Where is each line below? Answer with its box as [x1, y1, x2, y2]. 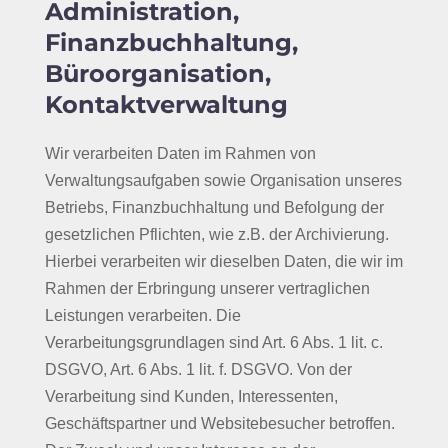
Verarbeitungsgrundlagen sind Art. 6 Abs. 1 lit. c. [44, 334, 383, 351]
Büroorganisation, [44, 59, 271, 88]
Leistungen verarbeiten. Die [44, 307, 241, 324]
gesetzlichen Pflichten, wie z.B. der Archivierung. [44, 226, 389, 243]
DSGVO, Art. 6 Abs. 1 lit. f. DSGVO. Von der [44, 361, 352, 378]
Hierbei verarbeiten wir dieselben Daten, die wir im [44, 253, 403, 270]
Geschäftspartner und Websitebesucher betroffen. [44, 415, 395, 432]
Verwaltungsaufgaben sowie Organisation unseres [44, 172, 402, 189]
